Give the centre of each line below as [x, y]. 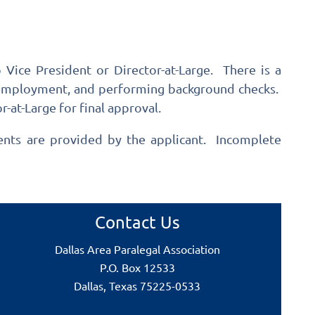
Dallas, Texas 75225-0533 [137, 285]
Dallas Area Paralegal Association [137, 249]
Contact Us [137, 222]
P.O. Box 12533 [137, 267]
